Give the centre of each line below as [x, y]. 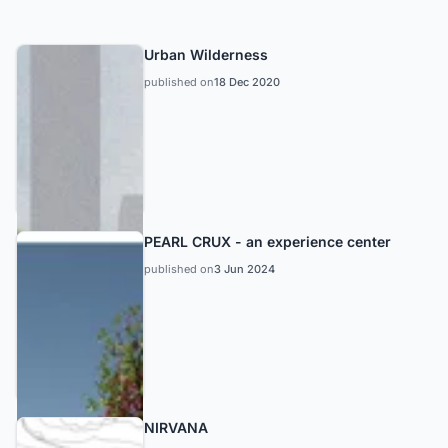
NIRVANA [176, 428]
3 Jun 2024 [244, 268]
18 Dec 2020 [247, 82]
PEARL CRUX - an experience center [267, 241]
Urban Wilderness [206, 54]
